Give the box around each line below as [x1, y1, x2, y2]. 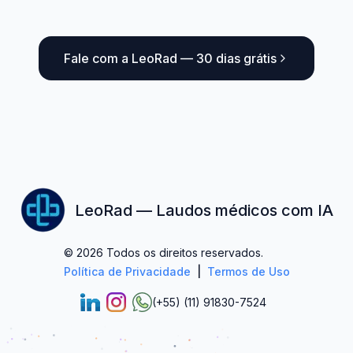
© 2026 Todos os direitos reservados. [63, 246, 263, 259]
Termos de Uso [206, 265, 290, 278]
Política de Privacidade [63, 265, 191, 278]
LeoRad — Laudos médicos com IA [74, 200, 333, 220]
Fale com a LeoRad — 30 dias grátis [64, 50, 277, 66]
